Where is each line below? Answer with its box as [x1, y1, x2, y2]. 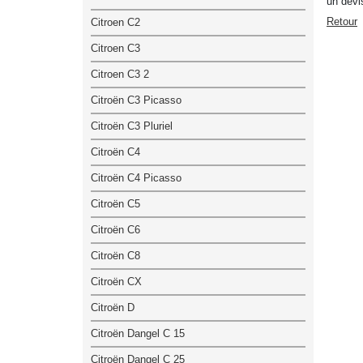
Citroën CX [91, 275, 142, 288]
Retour [327, 15, 357, 28]
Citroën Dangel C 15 [91, 327, 185, 340]
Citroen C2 [91, 15, 140, 28]
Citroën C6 [91, 223, 140, 236]
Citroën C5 [91, 197, 140, 210]
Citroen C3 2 [91, 67, 149, 80]
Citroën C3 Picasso [91, 93, 181, 106]
